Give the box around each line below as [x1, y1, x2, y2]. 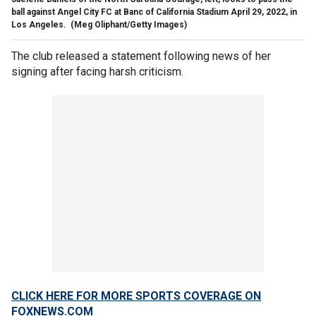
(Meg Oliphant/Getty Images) [71, 19, 187, 30]
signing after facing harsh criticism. [11, 64, 186, 78]
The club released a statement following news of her [11, 49, 271, 63]
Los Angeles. [11, 19, 68, 30]
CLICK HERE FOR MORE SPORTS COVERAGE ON [11, 288, 261, 303]
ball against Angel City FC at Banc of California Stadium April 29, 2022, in [11, 6, 297, 17]
